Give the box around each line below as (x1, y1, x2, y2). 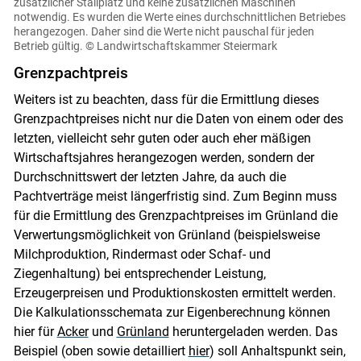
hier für (13, 324, 57, 340)
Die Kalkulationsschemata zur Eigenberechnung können (13, 305, 330, 321)
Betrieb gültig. (13, 39, 83, 53)
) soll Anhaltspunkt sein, (209, 343, 346, 359)
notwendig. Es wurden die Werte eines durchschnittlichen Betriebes (13, 10, 346, 24)
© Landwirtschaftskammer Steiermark (85, 39, 277, 53)
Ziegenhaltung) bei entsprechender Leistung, (13, 266, 266, 282)
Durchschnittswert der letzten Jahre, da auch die (13, 169, 286, 185)
